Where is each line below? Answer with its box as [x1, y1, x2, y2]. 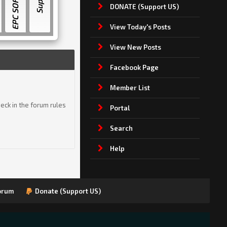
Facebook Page [109, 63, 159, 72]
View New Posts [109, 43, 161, 52]
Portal [109, 104, 130, 112]
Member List [109, 84, 150, 92]
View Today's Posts [109, 23, 171, 31]
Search [109, 124, 133, 133]
